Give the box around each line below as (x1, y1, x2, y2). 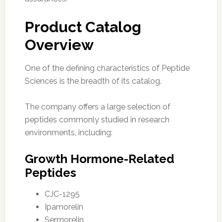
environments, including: (24, 127, 112, 137)
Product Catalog (24, 18, 141, 36)
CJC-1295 (44, 189, 80, 199)
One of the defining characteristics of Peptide (24, 63, 190, 73)
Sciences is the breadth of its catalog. (24, 76, 162, 86)
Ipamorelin (44, 202, 83, 212)
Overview (24, 36, 94, 54)
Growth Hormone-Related (24, 151, 174, 166)
